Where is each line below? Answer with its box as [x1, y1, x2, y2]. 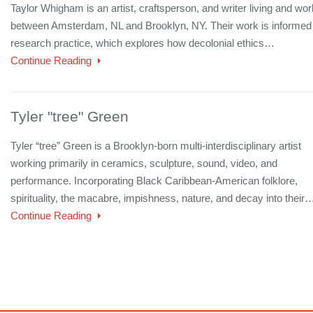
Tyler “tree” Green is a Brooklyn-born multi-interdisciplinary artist [10, 140, 301, 152]
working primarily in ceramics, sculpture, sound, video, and [10, 157, 277, 169]
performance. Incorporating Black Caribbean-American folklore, [10, 175, 298, 187]
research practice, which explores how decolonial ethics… [10, 36, 275, 49]
